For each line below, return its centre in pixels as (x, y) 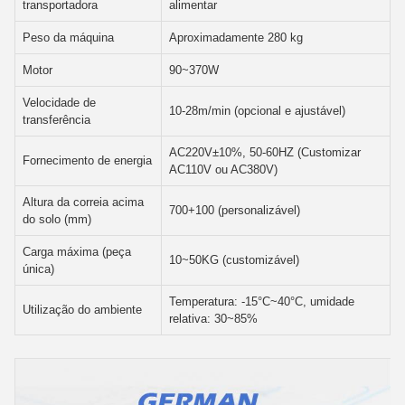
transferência (57, 119)
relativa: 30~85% (213, 318)
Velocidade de (59, 102)
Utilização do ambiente (82, 309)
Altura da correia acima (83, 202)
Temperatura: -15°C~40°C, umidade (262, 301)
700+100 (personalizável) (235, 210)
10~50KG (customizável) (234, 259)
